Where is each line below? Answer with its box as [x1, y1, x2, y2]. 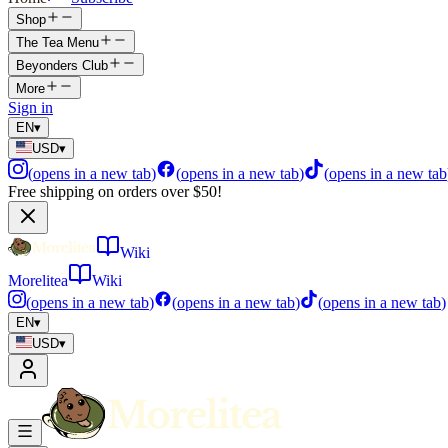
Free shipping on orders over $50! [8, 183, 222, 200]
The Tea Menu [16, 35, 99, 50]
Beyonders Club [16, 58, 108, 73]
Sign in [8, 99, 53, 116]
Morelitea [8, 272, 68, 289]
